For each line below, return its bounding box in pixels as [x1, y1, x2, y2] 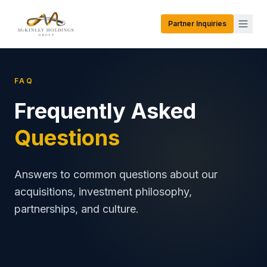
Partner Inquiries [168, 19, 226, 28]
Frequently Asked [14, 98, 196, 124]
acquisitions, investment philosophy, [14, 185, 192, 198]
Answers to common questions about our [14, 168, 218, 181]
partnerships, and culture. [14, 203, 139, 215]
